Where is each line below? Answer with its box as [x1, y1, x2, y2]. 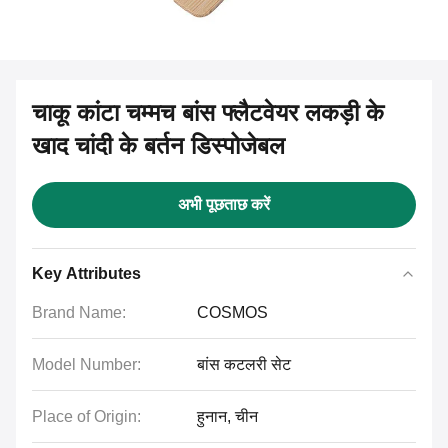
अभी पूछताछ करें [178, 196, 270, 213]
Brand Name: [32, 304, 126, 321]
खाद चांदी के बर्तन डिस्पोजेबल [32, 132, 285, 159]
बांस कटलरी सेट [197, 356, 291, 373]
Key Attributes [32, 265, 141, 282]
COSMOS [197, 304, 268, 321]
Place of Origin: [32, 408, 141, 425]
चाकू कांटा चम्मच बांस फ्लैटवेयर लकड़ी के [32, 99, 384, 126]
